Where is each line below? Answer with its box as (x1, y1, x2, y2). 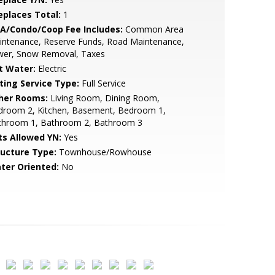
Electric (35, 63, 66, 74)
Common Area (122, 23, 184, 35)
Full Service (79, 77, 126, 89)
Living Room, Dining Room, (47, 92, 160, 104)
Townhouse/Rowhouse (56, 146, 152, 158)
